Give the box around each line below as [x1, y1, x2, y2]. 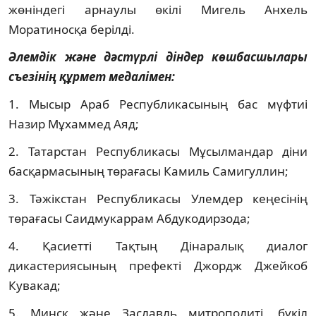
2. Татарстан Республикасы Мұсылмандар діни [8, 142, 308, 159]
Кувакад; [8, 276, 61, 293]
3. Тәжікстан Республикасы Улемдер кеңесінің [8, 190, 308, 207]
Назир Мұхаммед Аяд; [8, 115, 139, 132]
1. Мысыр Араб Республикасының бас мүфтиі [8, 95, 308, 112]
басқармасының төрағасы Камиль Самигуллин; [8, 162, 288, 179]
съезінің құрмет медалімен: [8, 68, 175, 85]
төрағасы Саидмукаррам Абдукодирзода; [8, 209, 250, 226]
